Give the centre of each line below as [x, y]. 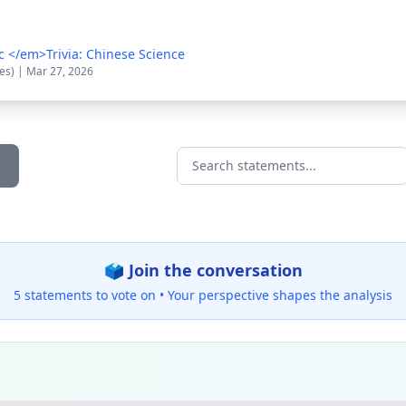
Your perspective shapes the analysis [280, 295]
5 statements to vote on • [91, 295]
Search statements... [246, 175]
